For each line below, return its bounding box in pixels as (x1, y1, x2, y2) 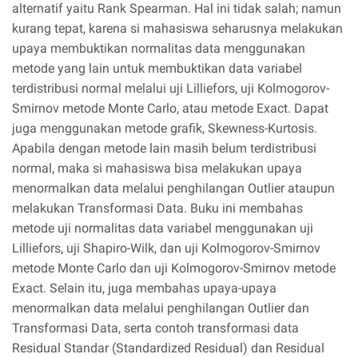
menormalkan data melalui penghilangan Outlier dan (12, 300, 309, 316)
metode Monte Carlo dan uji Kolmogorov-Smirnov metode (12, 260, 336, 276)
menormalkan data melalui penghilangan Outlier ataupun (12, 180, 335, 196)
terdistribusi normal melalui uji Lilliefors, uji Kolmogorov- (12, 80, 329, 96)
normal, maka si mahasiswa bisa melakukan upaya (12, 160, 302, 176)
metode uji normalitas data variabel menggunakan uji (12, 220, 313, 236)
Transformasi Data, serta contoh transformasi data (12, 320, 299, 336)
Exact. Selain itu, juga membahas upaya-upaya (12, 280, 276, 296)
